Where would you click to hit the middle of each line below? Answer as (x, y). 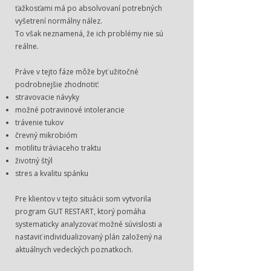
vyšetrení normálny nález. (59, 21)
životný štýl (34, 161)
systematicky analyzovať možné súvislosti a (89, 224)
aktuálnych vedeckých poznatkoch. (74, 250)
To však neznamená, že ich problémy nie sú (89, 34)
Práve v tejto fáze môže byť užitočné (77, 72)
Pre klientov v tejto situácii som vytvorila (83, 199)
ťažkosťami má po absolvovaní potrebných (89, 8)
